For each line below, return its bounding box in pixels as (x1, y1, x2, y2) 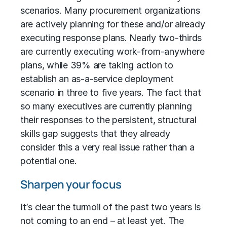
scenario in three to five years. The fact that (20, 87, 201, 98)
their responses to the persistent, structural (20, 115, 197, 126)
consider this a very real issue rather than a (20, 142, 195, 153)
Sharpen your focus (20, 176, 122, 193)
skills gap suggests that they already (20, 128, 170, 139)
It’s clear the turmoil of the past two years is (20, 202, 201, 213)
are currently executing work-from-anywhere (20, 46, 205, 57)
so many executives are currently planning (20, 101, 192, 112)
